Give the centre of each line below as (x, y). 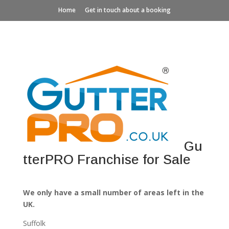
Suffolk (34, 223)
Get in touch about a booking (128, 10)
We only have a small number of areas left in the (113, 192)
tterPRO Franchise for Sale (107, 159)
